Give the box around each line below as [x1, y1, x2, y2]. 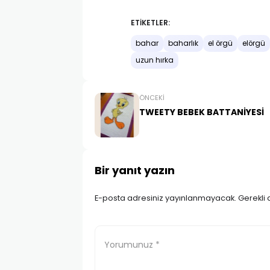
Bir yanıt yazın [95, 163, 175, 178]
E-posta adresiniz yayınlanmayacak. [95, 192, 236, 204]
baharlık [168, 39, 198, 48]
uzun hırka [136, 55, 174, 65]
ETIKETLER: [131, 18, 170, 28]
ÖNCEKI [139, 93, 165, 102]
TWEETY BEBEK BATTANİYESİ [139, 106, 264, 118]
